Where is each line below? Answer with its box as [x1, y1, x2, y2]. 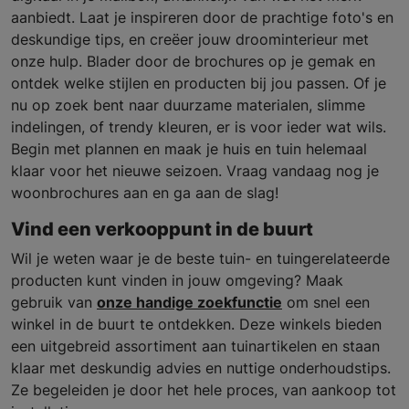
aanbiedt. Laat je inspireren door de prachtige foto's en [11, 7, 393, 26]
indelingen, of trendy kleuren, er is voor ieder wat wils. [11, 117, 386, 136]
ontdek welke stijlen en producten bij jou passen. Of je [11, 73, 386, 92]
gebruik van [11, 292, 97, 311]
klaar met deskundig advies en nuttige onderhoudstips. [11, 358, 391, 377]
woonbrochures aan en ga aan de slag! [11, 183, 278, 202]
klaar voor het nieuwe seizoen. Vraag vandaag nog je [11, 161, 379, 180]
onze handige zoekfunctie [97, 292, 282, 311]
